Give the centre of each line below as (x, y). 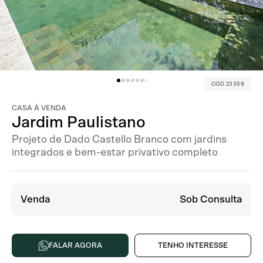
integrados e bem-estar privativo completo (115, 153)
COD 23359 (227, 84)
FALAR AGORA (75, 246)
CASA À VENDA (39, 108)
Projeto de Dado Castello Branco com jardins (119, 140)
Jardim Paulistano (79, 122)
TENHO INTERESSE (193, 246)
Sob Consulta (211, 199)
